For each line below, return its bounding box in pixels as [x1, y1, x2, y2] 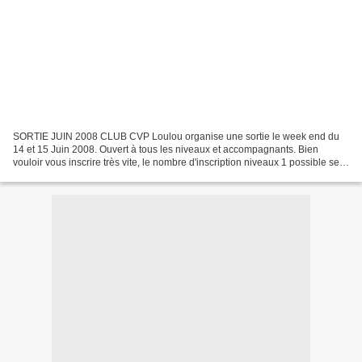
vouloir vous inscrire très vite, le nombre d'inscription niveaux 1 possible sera [13, 156, 348, 168]
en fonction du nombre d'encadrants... [13, 169, 178, 181]
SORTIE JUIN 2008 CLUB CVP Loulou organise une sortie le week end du [13, 130, 339, 142]
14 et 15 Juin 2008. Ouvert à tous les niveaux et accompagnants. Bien [13, 143, 318, 155]
